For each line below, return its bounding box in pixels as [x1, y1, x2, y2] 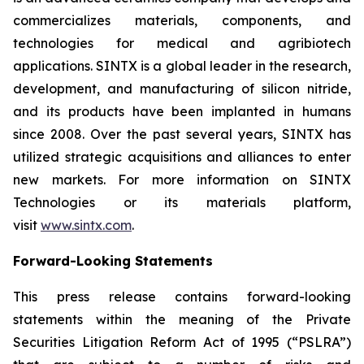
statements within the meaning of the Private [13, 311, 351, 327]
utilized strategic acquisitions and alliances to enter [13, 149, 351, 165]
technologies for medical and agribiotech [13, 35, 351, 51]
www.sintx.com [41, 217, 132, 233]
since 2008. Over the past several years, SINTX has [13, 126, 351, 142]
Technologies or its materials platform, [13, 194, 351, 210]
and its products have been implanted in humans [13, 103, 351, 119]
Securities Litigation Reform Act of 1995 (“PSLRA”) [13, 334, 351, 350]
